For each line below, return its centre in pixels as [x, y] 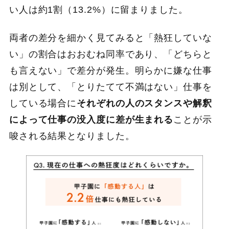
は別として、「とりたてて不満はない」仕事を [110, 87]
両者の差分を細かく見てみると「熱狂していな [110, 38]
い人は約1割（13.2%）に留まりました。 [98, 10]
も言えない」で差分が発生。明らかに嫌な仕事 [110, 70]
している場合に [43, 103]
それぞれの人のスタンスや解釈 [144, 103]
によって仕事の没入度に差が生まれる [91, 119]
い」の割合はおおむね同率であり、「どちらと [110, 54]
